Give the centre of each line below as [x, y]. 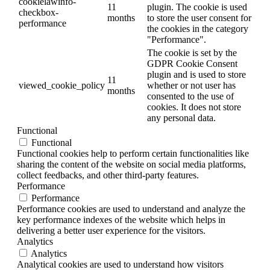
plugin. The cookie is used [197, 7]
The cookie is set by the [192, 52]
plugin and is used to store [196, 74]
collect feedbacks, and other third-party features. [108, 175]
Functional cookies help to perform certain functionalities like [133, 153]
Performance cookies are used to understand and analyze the [131, 209]
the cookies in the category [198, 28]
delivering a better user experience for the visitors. [111, 230]
